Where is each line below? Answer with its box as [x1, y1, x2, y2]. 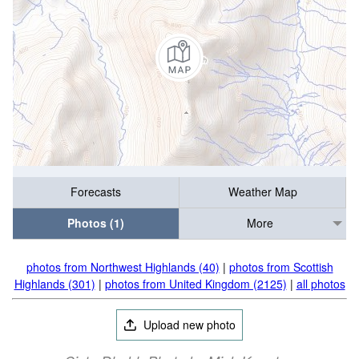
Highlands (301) [14, 276, 95, 292]
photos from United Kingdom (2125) [104, 276, 287, 292]
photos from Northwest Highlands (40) [26, 259, 220, 275]
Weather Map [228, 184, 297, 200]
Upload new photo [140, 317, 236, 333]
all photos [296, 276, 345, 292]
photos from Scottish [228, 259, 333, 275]
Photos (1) [67, 215, 124, 232]
